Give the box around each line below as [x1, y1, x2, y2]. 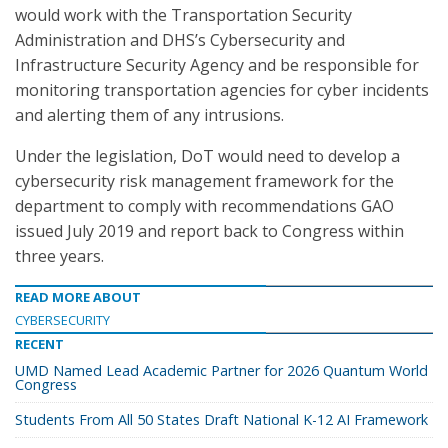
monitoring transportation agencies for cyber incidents [15, 79, 429, 101]
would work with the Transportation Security [15, 4, 352, 26]
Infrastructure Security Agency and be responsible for [15, 54, 419, 76]
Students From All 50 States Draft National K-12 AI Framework [15, 410, 428, 429]
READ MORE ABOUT [15, 288, 141, 306]
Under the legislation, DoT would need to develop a [15, 145, 400, 167]
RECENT [15, 335, 64, 353]
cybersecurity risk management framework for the [15, 170, 394, 192]
